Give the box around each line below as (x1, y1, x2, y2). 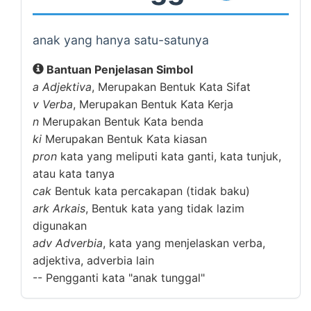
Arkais (53, 201, 85, 215)
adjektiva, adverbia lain (33, 253, 154, 267)
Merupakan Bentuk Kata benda (39, 115, 203, 128)
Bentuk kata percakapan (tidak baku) (51, 184, 250, 198)
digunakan (33, 219, 87, 233)
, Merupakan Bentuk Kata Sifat (92, 80, 251, 94)
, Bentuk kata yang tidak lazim (85, 201, 244, 215)
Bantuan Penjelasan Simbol (44, 62, 193, 76)
